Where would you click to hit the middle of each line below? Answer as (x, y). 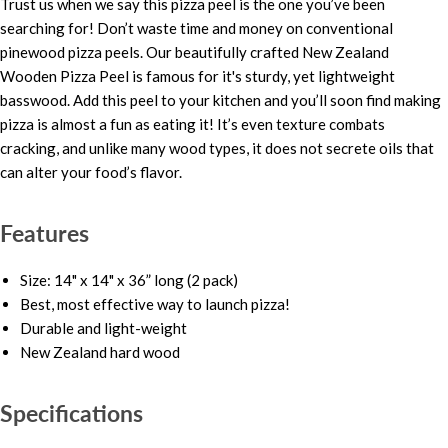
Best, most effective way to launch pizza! (155, 304)
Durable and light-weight (103, 328)
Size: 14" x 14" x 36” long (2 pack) (129, 280)
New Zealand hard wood (100, 352)
